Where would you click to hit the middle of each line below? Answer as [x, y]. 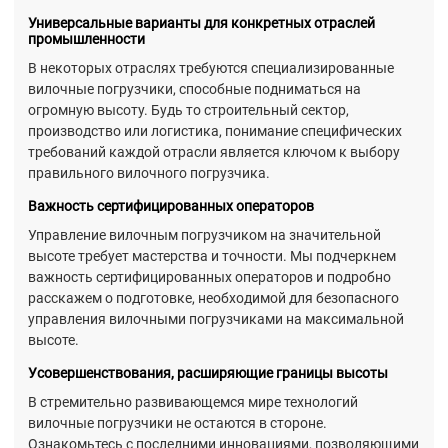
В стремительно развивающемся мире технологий [193, 402]
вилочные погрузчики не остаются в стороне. [177, 423]
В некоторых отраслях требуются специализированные [211, 68]
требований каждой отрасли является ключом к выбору [214, 152]
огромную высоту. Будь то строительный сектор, [188, 110]
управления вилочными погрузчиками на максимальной [216, 319]
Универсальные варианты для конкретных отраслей [201, 22]
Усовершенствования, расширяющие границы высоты [208, 373]
